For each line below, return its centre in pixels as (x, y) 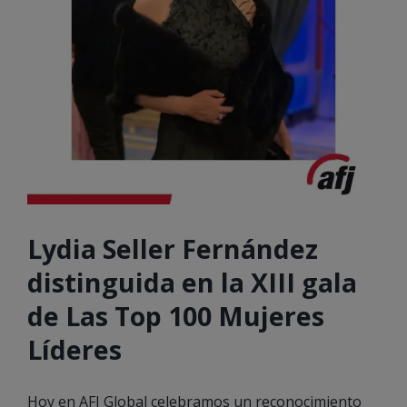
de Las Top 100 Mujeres (176, 316)
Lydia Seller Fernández (173, 248)
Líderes (74, 349)
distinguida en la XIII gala (192, 282)
